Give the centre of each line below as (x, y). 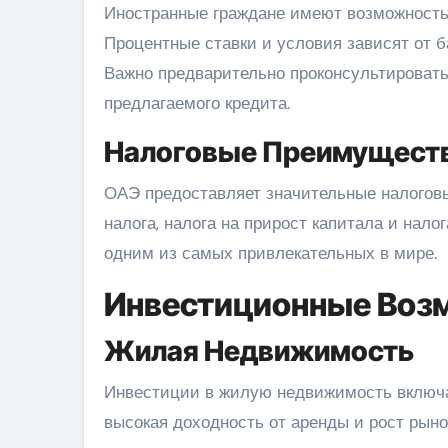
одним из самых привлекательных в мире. (270, 252)
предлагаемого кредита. (197, 102)
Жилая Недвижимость (259, 350)
